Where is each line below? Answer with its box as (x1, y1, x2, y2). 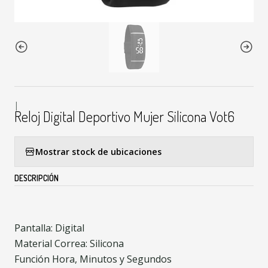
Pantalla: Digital (14, 221, 84, 234)
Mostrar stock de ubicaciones (35, 145, 162, 157)
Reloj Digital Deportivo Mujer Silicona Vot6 (14, 107, 234, 126)
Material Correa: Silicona (14, 237, 124, 250)
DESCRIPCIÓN (14, 173, 59, 183)
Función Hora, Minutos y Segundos (14, 252, 172, 266)
